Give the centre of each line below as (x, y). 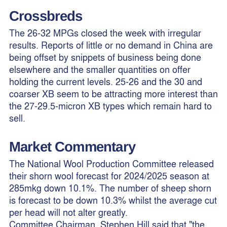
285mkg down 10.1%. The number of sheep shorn (110, 188)
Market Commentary (72, 147)
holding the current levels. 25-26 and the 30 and (105, 81)
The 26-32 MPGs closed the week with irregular (105, 32)
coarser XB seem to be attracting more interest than (113, 93)
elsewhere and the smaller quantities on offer (100, 69)
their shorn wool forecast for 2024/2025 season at (109, 176)
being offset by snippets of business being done (105, 57)
